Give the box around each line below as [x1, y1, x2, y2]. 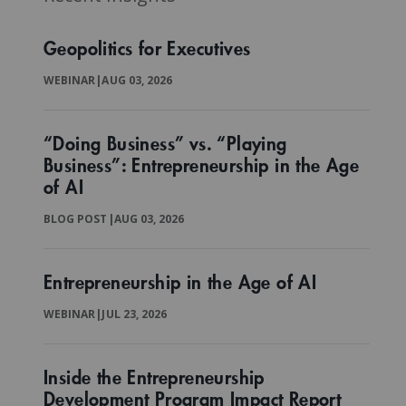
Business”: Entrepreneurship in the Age [43, 151, 360, 179]
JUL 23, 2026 [101, 306, 168, 323]
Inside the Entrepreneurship [43, 363, 265, 391]
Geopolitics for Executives [43, 34, 251, 62]
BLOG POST [43, 211, 108, 227]
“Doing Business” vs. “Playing [43, 130, 287, 157]
